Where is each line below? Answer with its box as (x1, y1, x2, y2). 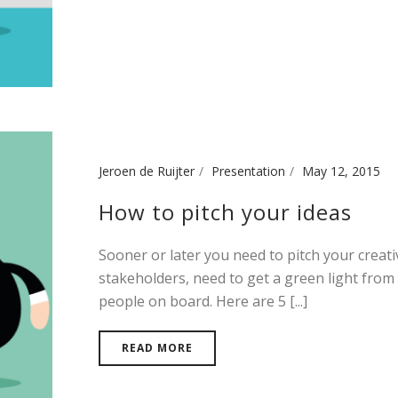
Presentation (211, 162, 285, 179)
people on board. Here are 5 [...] (99, 291, 307, 311)
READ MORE (122, 339, 193, 355)
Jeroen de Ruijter (99, 162, 195, 179)
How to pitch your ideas (99, 196, 352, 227)
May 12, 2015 (302, 162, 380, 179)
